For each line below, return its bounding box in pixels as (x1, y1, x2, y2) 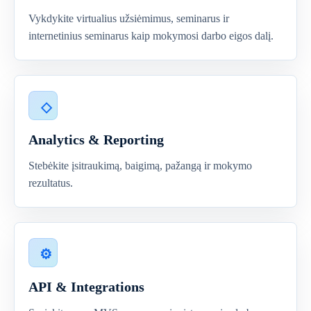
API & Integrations (28, 279, 144, 294)
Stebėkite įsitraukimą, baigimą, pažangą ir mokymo (28, 160, 252, 171)
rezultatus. (28, 177, 73, 189)
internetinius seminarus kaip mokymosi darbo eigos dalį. (28, 30, 274, 42)
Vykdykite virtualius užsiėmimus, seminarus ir (28, 12, 229, 24)
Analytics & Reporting (28, 132, 164, 147)
